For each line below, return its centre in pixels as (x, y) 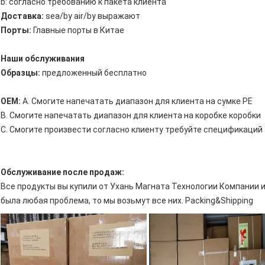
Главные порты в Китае (78, 30)
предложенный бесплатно (93, 73)
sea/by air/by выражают (92, 16)
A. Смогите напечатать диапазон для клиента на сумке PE (137, 101)
